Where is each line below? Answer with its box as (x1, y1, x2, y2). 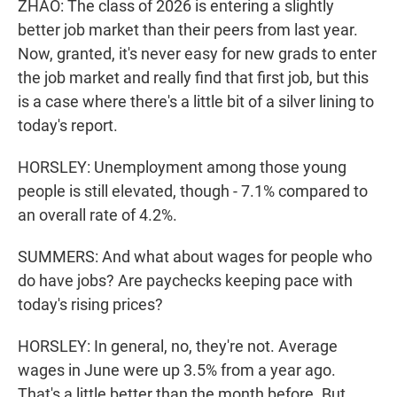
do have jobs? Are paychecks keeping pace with (18, 271, 353, 291)
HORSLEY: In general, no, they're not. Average (18, 337, 338, 356)
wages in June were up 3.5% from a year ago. (18, 361, 336, 380)
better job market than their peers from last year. (18, 20, 358, 40)
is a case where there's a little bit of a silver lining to (18, 92, 374, 112)
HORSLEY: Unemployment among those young (18, 158, 346, 177)
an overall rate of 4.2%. (18, 206, 177, 225)
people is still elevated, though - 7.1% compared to (18, 182, 368, 201)
